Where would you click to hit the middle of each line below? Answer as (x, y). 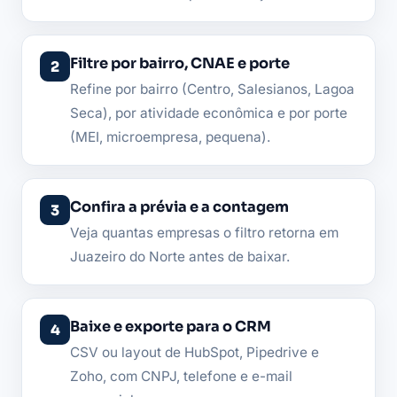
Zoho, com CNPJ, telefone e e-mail (181, 377)
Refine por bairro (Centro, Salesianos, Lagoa (212, 90)
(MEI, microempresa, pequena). (170, 137)
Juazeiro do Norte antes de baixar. (180, 257)
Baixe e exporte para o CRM (171, 327)
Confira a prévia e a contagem (179, 207)
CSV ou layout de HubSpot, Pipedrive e (195, 353)
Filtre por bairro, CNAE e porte (180, 64)
